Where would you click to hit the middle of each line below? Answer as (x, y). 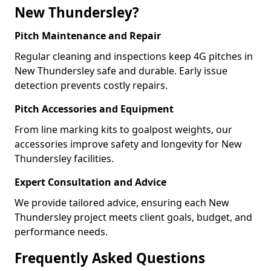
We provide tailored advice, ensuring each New (122, 203)
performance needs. (61, 232)
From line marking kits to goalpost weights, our (123, 129)
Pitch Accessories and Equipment (94, 109)
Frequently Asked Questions (110, 258)
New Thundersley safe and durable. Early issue (121, 71)
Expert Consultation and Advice (90, 182)
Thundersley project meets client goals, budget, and (133, 217)
